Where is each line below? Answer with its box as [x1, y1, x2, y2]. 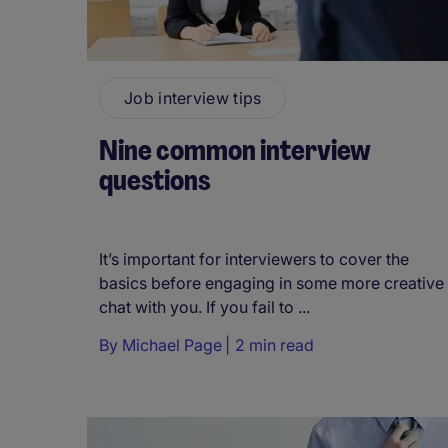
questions [99, 161, 211, 199]
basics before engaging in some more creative [99, 272, 444, 293]
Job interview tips [124, 87, 262, 108]
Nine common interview [99, 131, 371, 169]
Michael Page [122, 334, 222, 355]
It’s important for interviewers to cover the [99, 248, 409, 269]
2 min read [235, 334, 314, 355]
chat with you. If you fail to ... [99, 296, 310, 317]
